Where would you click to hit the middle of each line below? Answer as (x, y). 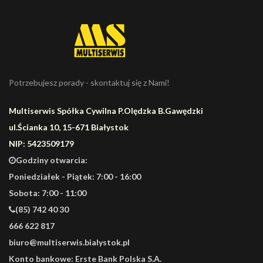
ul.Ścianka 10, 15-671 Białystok (69, 127)
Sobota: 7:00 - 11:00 (48, 193)
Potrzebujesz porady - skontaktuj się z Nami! (89, 83)
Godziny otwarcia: (52, 160)
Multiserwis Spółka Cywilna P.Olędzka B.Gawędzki (106, 111)
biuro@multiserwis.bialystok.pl (69, 242)
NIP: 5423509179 (41, 144)
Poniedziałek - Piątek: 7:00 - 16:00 (75, 177)
